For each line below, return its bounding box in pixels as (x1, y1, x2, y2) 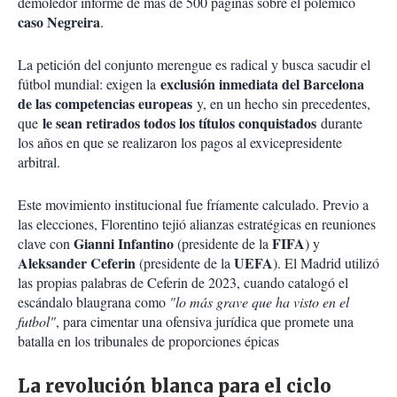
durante (316, 113, 362, 133)
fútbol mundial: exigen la (18, 74, 160, 94)
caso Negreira (18, 12, 100, 33)
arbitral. (18, 152, 60, 172)
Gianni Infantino (74, 233, 174, 254)
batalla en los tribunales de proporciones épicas (18, 331, 279, 351)
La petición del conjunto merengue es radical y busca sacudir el (18, 55, 370, 74)
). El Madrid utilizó (273, 253, 379, 273)
